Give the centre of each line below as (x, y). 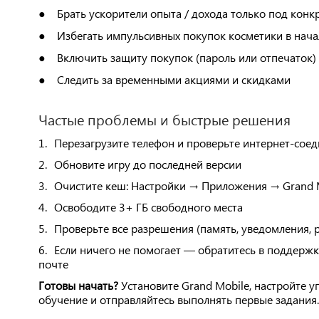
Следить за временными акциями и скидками (173, 79)
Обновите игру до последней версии (147, 164)
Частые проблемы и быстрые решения (164, 119)
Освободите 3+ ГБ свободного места (148, 207)
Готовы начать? (78, 285)
